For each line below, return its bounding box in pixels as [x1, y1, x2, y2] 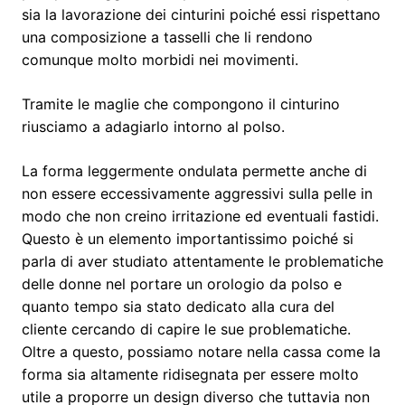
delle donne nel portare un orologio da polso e [22, 274, 342, 293]
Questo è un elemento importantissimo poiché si [22, 229, 353, 248]
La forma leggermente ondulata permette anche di [22, 161, 367, 180]
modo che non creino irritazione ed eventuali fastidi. [22, 206, 379, 225]
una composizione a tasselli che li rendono [22, 27, 313, 46]
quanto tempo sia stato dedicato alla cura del [22, 297, 334, 316]
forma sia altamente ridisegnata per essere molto [22, 364, 359, 383]
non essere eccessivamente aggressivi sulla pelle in [22, 184, 372, 202]
